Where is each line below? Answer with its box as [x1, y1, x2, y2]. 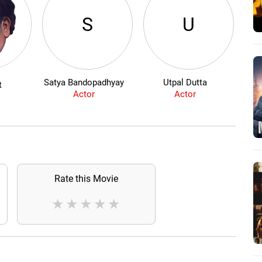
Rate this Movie [54, 173, 118, 185]
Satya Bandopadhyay [43, 77, 124, 88]
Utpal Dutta [163, 77, 207, 88]
